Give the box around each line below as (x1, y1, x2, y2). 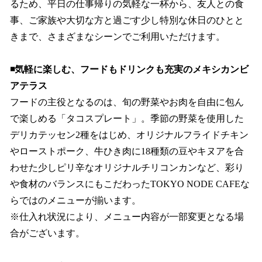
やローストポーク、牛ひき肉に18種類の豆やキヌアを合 (10, 146, 244, 157)
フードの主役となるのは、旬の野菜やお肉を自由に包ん (10, 97, 244, 108)
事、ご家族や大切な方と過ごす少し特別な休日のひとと (10, 15, 244, 25)
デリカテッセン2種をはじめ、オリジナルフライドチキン (10, 130, 249, 140)
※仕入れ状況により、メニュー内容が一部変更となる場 (10, 212, 244, 222)
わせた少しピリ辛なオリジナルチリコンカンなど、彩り (10, 163, 244, 173)
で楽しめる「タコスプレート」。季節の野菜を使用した (10, 113, 244, 124)
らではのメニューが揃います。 (10, 195, 141, 206)
